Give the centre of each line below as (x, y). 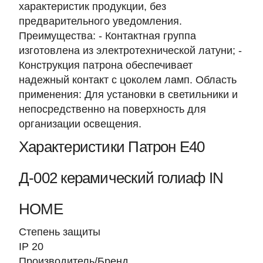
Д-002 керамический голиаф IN (121, 178)
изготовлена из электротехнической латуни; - (130, 50)
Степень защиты (60, 232)
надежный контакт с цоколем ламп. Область (128, 80)
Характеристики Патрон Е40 (112, 147)
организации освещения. (80, 124)
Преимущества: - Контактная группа (107, 36)
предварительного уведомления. (100, 21)
